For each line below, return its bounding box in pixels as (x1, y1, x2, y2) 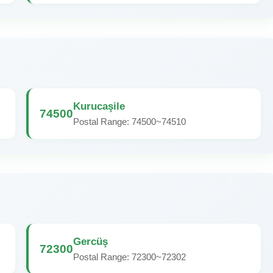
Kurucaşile (73, 100, 125, 112)
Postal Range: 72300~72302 (73, 252, 186, 262)
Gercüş (73, 235, 108, 247)
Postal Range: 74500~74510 (73, 116, 186, 127)
